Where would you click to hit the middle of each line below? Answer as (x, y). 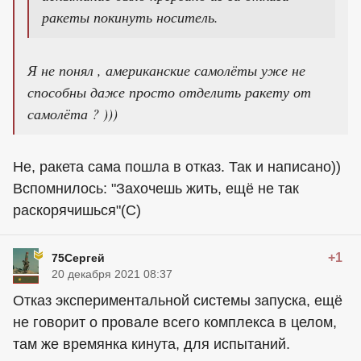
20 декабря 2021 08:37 (112, 274)
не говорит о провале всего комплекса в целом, (175, 322)
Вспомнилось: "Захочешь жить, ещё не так (156, 189)
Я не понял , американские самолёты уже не (166, 70)
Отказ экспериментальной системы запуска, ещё (178, 301)
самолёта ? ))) (73, 114)
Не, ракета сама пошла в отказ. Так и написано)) (177, 167)
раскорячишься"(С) (77, 210)
